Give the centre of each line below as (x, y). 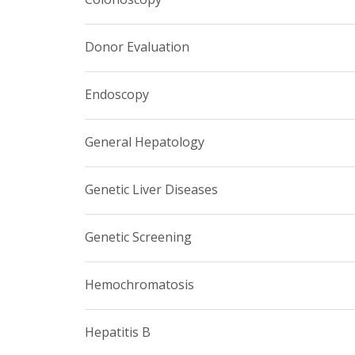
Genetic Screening (138, 237)
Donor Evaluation (137, 47)
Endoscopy (117, 95)
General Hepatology (145, 142)
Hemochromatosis (139, 285)
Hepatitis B (118, 332)
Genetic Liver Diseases (151, 190)
